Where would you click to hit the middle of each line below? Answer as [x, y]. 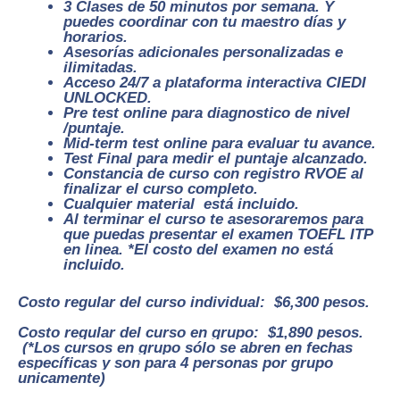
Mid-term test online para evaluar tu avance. [220, 143]
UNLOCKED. [108, 97]
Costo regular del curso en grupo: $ [147, 333]
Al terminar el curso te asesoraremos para [213, 219]
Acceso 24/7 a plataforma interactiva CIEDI [215, 82]
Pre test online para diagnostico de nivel [207, 112]
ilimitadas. [100, 67]
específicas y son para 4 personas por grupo [175, 363]
